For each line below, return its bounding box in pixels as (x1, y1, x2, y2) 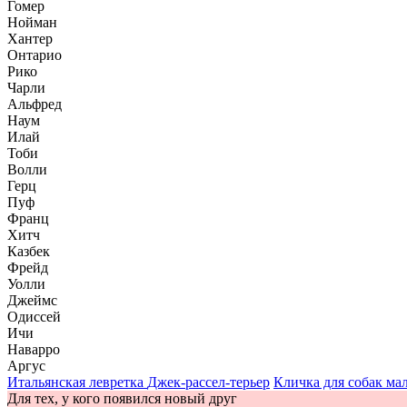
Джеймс (7, 292, 57, 308)
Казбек (7, 243, 50, 259)
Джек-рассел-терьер (147, 373, 270, 390)
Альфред (7, 95, 62, 112)
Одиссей (7, 308, 61, 324)
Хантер (7, 30, 53, 46)
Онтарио (7, 46, 62, 63)
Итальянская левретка (7, 373, 147, 390)
